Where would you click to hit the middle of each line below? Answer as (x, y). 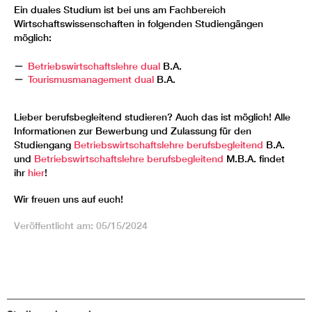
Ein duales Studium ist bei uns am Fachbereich (120, 9)
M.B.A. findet (256, 158)
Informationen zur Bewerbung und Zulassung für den (133, 131)
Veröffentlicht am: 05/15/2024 (81, 226)
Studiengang (44, 145)
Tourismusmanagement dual (91, 79)
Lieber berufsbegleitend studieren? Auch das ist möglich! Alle (152, 117)
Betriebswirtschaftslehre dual (94, 66)
